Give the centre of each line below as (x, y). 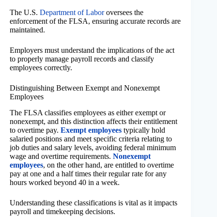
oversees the (124, 13)
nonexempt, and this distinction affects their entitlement (93, 121)
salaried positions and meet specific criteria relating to (91, 139)
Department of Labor (72, 13)
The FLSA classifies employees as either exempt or (88, 112)
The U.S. (25, 13)
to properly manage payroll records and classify (82, 59)
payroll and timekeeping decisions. (62, 211)
